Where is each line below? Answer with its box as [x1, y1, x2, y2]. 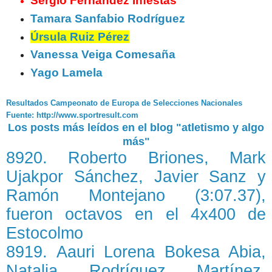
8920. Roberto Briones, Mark [6, 149, 266, 168]
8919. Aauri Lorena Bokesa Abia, [6, 243, 266, 262]
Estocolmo [6, 224, 83, 243]
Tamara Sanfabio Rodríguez [30, 12, 185, 25]
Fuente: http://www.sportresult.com [6, 110, 138, 120]
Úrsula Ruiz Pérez [30, 30, 129, 43]
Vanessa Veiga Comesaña [30, 48, 175, 61]
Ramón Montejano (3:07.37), [6, 186, 266, 205]
